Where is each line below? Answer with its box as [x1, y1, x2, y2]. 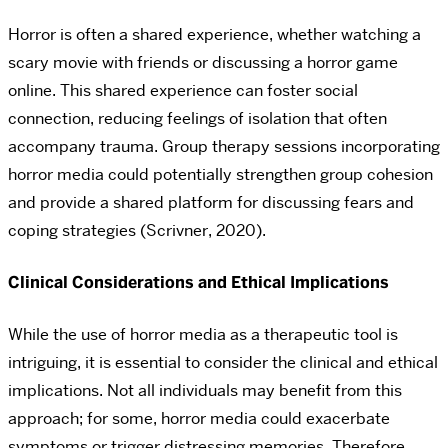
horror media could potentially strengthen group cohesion [8, 164, 433, 186]
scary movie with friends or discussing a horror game [8, 52, 398, 74]
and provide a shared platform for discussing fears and [8, 192, 414, 214]
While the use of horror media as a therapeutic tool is [8, 324, 398, 346]
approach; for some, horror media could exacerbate [8, 408, 390, 430]
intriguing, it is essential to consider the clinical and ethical [8, 352, 438, 374]
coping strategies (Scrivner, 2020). [8, 220, 266, 242]
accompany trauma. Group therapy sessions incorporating [8, 136, 440, 158]
